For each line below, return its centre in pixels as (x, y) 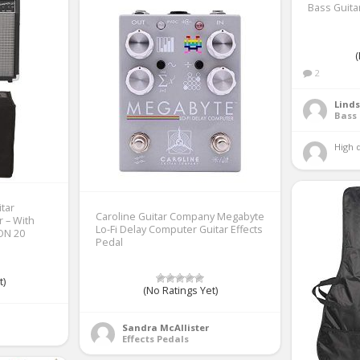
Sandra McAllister (166, 327)
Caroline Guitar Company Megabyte (180, 217)
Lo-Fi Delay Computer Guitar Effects (179, 229)
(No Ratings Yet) (180, 290)
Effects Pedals (155, 339)
